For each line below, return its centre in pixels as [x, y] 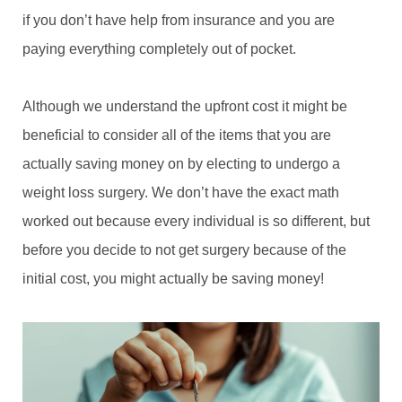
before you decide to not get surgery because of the [184, 249]
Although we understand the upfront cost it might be [185, 106]
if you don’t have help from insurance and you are [179, 20]
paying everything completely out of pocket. [159, 48]
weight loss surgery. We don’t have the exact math [181, 192]
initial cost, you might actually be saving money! [173, 278]
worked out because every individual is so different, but [196, 221]
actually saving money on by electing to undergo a [181, 163]
